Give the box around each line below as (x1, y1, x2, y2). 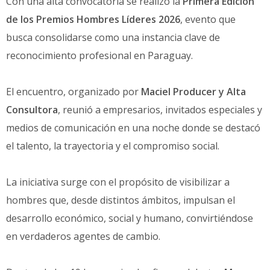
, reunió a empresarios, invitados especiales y (58, 102, 262, 116)
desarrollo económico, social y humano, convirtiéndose (6, 211, 253, 225)
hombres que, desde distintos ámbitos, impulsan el (6, 193, 235, 207)
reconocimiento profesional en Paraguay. (6, 48, 193, 62)
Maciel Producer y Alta (141, 84, 246, 98)
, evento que (180, 12, 236, 26)
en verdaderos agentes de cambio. (6, 229, 160, 243)
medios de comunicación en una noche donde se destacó (6, 121, 260, 134)
